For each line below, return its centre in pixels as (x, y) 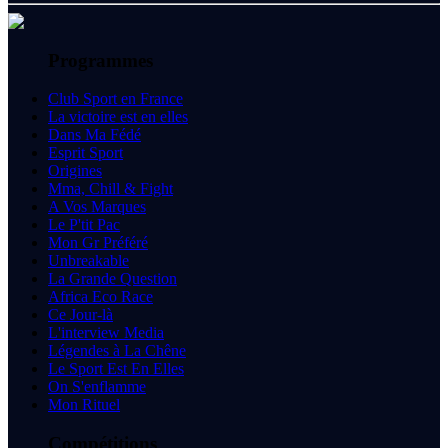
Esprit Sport (85, 153)
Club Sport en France (115, 99)
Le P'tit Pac (84, 225)
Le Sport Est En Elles (116, 369)
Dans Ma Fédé (94, 135)
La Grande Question (112, 279)
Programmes (100, 60)
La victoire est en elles (118, 117)
